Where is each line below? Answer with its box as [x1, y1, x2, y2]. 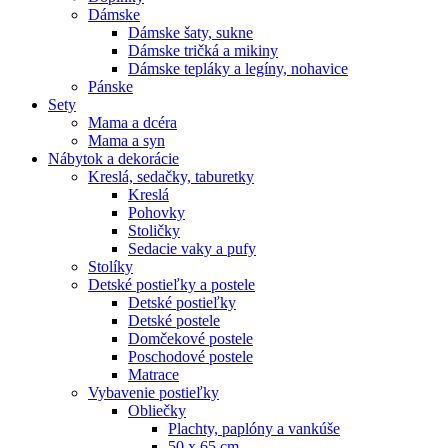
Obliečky [128, 402, 186, 420]
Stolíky [88, 258, 133, 276]
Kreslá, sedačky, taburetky [88, 168, 254, 186]
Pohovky [128, 204, 185, 222]
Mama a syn [88, 132, 165, 150]
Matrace [128, 366, 179, 384]
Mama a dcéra [88, 114, 177, 132]
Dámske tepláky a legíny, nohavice [128, 60, 348, 78]
